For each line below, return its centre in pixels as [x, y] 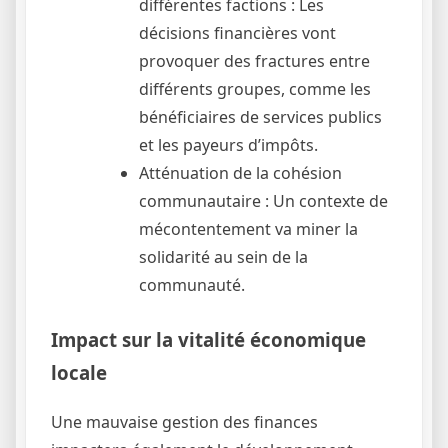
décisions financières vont [237, 33]
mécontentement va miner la [248, 229]
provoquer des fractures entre [254, 61]
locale [79, 373]
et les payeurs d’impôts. [228, 145]
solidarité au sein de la [223, 257]
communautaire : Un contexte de [263, 201]
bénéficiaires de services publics [260, 117]
